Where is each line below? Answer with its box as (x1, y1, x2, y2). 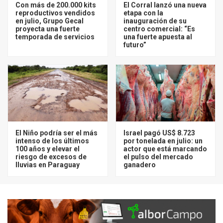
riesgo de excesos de (15, 152, 87, 161)
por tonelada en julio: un (123, 136, 203, 145)
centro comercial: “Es (123, 24, 195, 33)
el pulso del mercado (123, 152, 193, 161)
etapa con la (123, 8, 163, 17)
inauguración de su (123, 16, 187, 25)
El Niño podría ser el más (15, 128, 98, 137)
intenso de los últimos (15, 136, 89, 145)
